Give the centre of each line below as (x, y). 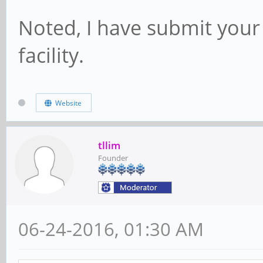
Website (66, 103)
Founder (113, 158)
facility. (51, 55)
